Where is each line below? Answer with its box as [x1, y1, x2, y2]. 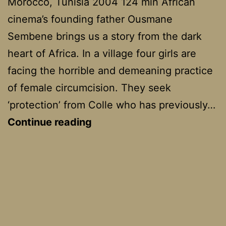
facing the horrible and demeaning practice [8, 64, 213, 77]
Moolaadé [91, 115, 140, 128]
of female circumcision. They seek [8, 81, 171, 94]
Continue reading [8, 116, 92, 128]
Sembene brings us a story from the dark [8, 30, 202, 42]
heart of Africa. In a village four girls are [8, 47, 196, 60]
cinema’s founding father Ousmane [8, 13, 173, 25]
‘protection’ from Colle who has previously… [8, 98, 215, 111]
